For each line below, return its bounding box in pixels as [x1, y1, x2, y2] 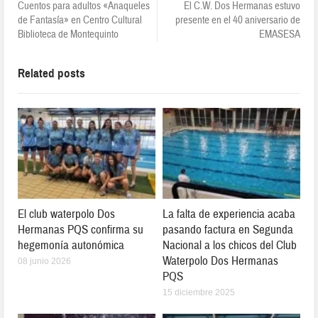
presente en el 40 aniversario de [175, 13, 300, 28]
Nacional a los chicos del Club [163, 238, 297, 253]
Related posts [18, 66, 86, 82]
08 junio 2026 [18, 256, 72, 267]
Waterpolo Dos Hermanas [163, 253, 278, 269]
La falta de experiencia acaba [163, 207, 295, 222]
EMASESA [258, 28, 300, 42]
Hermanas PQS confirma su [18, 222, 144, 238]
